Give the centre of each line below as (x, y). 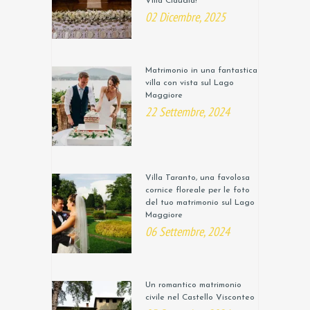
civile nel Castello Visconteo (200, 298)
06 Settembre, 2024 (188, 232)
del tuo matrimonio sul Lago (200, 203)
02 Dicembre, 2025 (185, 17)
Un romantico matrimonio (193, 285)
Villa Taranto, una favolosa (198, 178)
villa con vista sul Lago (190, 83)
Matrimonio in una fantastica (201, 71)
